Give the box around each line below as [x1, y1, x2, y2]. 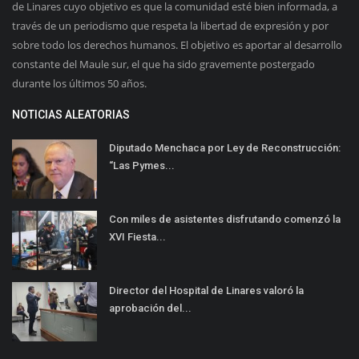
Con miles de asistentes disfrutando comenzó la [109, 213, 341, 226]
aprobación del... [109, 302, 192, 315]
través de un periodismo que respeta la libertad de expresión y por [12, 18, 329, 34]
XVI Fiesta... [109, 231, 166, 244]
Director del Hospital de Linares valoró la [109, 284, 304, 297]
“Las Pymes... [109, 159, 175, 172]
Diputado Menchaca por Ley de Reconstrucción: [109, 142, 341, 155]
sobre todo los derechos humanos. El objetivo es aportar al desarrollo [12, 38, 342, 53]
